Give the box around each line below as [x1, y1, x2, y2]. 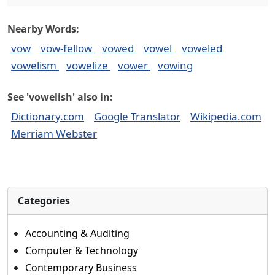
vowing [158, 58, 193, 72]
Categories [18, 194, 70, 207]
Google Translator [94, 109, 180, 123]
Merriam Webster [11, 126, 97, 141]
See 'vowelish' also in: [7, 90, 113, 104]
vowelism [11, 58, 59, 72]
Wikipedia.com [190, 109, 261, 123]
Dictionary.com [11, 109, 84, 123]
